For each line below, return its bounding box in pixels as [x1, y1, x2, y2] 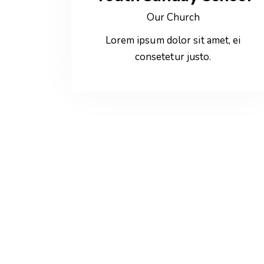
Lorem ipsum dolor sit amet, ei [105, 34, 241, 48]
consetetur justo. [134, 50, 212, 64]
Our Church [146, 10, 200, 24]
